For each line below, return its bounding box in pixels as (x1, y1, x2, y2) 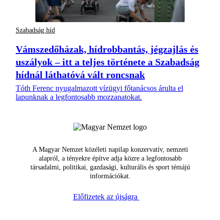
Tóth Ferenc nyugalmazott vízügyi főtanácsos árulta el (16, 84, 183, 93)
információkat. (89, 172, 131, 180)
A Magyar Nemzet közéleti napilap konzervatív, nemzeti (32, 146, 188, 154)
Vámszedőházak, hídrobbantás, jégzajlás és (16, 44, 198, 55)
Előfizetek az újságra (73, 192, 139, 201)
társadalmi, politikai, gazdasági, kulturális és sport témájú (30, 164, 190, 171)
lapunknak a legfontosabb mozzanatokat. (16, 93, 142, 102)
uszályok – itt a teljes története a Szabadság (16, 56, 199, 68)
